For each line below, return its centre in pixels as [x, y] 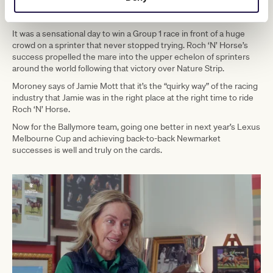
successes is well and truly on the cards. [87, 150]
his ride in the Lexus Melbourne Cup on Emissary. [105, 16]
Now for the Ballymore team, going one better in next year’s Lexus [136, 127]
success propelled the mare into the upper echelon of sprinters [131, 57]
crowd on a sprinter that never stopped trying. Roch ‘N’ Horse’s [130, 45]
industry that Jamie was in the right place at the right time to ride [133, 98]
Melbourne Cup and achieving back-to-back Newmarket [116, 139]
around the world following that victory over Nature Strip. [118, 69]
